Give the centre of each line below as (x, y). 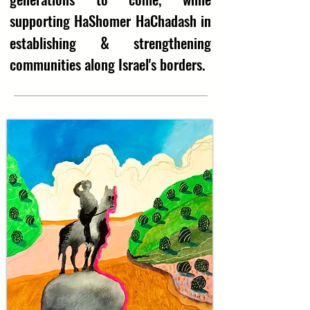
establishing (55, 43)
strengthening (160, 43)
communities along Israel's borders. (108, 64)
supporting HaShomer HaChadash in (110, 20)
